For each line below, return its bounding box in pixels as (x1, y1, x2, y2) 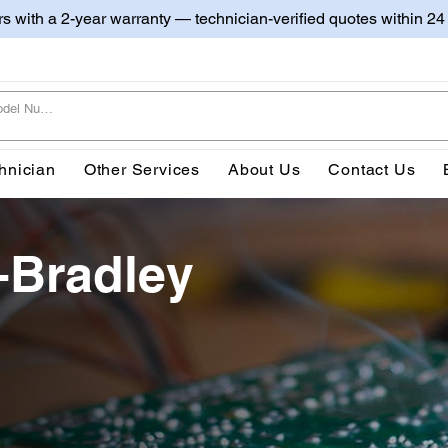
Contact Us (328, 159, 416, 179)
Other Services (83, 159, 201, 179)
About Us (228, 159, 301, 179)
